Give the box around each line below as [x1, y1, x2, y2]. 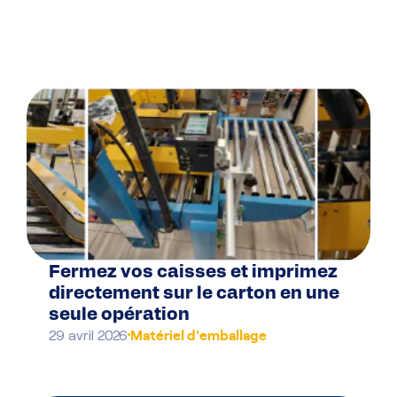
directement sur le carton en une [49, 284, 339, 303]
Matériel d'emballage [130, 323, 267, 344]
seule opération [49, 306, 190, 324]
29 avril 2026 [49, 325, 128, 343]
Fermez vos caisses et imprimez [49, 263, 338, 282]
